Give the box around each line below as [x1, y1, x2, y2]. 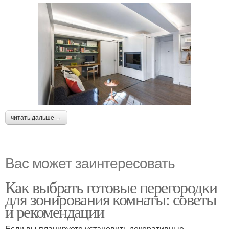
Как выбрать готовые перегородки [5, 175, 217, 198]
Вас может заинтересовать [5, 151, 175, 172]
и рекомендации [5, 200, 104, 222]
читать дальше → [11, 113, 62, 121]
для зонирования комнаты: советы [5, 188, 217, 210]
